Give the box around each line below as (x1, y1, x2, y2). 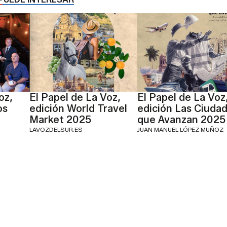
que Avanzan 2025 (137, 113, 225, 126)
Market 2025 (29, 113, 91, 126)
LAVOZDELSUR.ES (29, 125, 83, 133)
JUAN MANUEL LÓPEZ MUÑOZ (137, 125, 223, 133)
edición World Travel (29, 102, 127, 115)
